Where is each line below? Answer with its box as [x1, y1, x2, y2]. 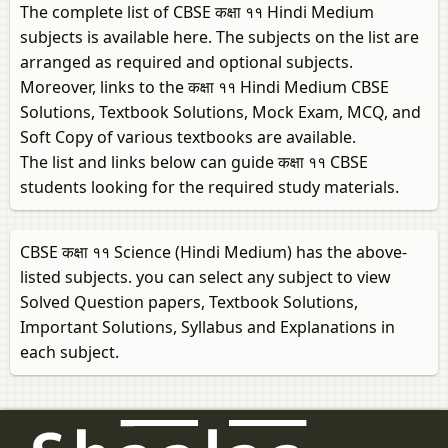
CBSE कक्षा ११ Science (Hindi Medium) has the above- [20, 241, 407, 264]
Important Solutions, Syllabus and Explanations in [20, 316, 395, 339]
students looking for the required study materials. [20, 176, 399, 199]
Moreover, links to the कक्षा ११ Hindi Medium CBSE [20, 76, 389, 99]
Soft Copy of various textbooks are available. [20, 126, 356, 149]
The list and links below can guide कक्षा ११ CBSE [20, 151, 368, 174]
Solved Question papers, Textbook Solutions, [20, 291, 358, 314]
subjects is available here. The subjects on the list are [20, 26, 419, 49]
